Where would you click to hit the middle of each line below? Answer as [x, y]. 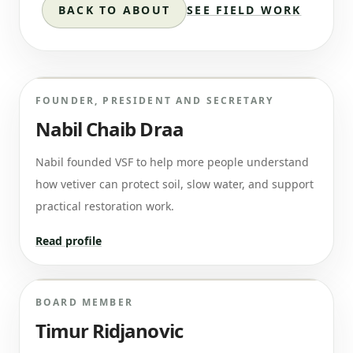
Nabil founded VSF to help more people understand [172, 162]
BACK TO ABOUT [115, 10]
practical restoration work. [105, 206]
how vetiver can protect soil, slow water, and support [175, 184]
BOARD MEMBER [84, 302]
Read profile [69, 241]
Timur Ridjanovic [109, 331]
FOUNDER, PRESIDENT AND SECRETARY [155, 100]
